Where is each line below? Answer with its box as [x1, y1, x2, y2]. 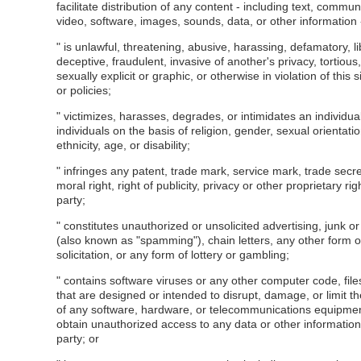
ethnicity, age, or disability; [56, 139, 190, 151]
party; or [56, 332, 99, 345]
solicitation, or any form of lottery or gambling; [56, 248, 289, 261]
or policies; [56, 84, 111, 97]
